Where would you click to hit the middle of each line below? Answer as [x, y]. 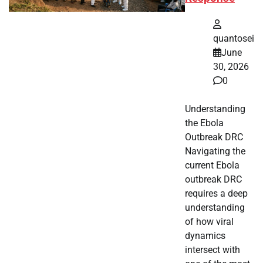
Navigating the [215, 151]
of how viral [209, 221]
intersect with [213, 249]
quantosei [234, 38]
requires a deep [216, 193]
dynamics [205, 235]
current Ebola [212, 165]
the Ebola [204, 123]
